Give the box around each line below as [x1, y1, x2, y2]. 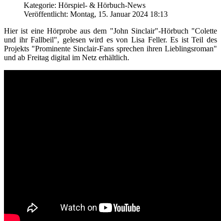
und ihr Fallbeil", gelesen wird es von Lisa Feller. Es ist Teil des [4, 36, 217, 44]
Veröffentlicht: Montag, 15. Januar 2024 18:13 [24, 10, 168, 18]
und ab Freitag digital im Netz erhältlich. [4, 53, 129, 62]
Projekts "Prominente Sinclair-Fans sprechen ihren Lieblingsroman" [4, 44, 217, 53]
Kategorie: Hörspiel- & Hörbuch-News [24, 1, 146, 9]
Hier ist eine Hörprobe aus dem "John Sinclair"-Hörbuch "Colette [4, 27, 217, 35]
